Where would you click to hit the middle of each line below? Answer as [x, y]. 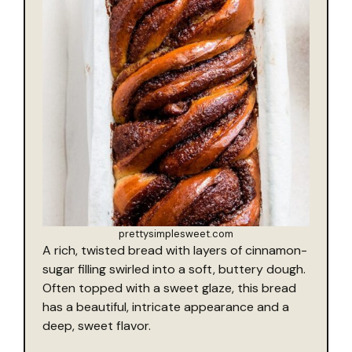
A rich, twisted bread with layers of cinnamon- [175, 250]
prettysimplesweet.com [176, 233]
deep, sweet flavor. [97, 325]
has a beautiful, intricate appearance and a [166, 306]
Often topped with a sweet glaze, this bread [169, 288]
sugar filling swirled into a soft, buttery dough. [174, 269]
